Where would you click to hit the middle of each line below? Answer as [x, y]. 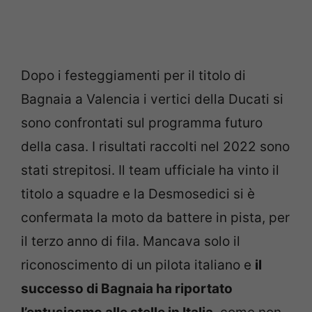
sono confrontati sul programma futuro [142, 123]
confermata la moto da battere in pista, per [155, 218]
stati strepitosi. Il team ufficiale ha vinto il [150, 170]
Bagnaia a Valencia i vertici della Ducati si [152, 99]
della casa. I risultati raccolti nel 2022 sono [155, 147]
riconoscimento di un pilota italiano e [138, 265]
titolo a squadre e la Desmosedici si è [138, 194]
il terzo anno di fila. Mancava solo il [131, 241]
